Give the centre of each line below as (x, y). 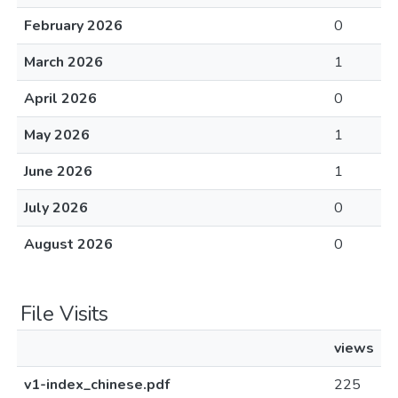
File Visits (64, 314)
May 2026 (57, 135)
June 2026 (58, 171)
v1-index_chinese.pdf (97, 385)
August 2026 (68, 244)
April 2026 (60, 99)
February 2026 (73, 26)
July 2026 (56, 208)
